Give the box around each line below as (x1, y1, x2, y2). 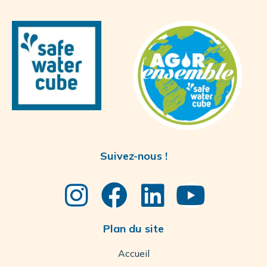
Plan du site (103, 221, 164, 235)
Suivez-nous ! (100, 148, 167, 163)
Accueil (117, 247, 150, 259)
